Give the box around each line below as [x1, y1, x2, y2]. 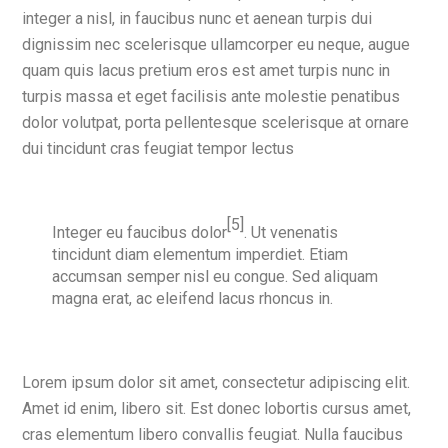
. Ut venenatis [244, 223, 338, 242]
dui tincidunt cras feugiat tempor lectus [22, 139, 294, 158]
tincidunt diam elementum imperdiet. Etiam [52, 245, 348, 264]
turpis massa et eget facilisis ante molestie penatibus [22, 87, 400, 106]
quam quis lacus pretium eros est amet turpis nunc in [22, 61, 390, 80]
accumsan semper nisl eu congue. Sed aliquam [52, 267, 378, 286]
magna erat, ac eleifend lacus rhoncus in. [52, 289, 333, 308]
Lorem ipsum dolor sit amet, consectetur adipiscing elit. [22, 373, 410, 392]
